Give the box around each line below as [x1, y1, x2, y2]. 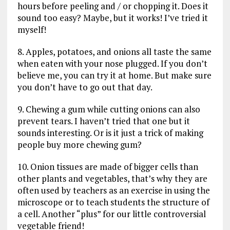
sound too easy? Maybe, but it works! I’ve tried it [17, 11, 208, 24]
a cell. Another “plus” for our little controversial [17, 207, 206, 220]
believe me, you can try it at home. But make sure [17, 69, 212, 81]
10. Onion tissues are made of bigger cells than [17, 160, 198, 172]
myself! [17, 23, 46, 35]
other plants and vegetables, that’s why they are [17, 172, 207, 184]
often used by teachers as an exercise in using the [17, 184, 210, 196]
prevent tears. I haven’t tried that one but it [17, 114, 190, 127]
